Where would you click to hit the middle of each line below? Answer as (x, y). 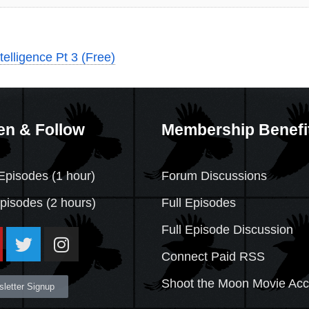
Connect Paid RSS (213, 257)
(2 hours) (69, 203)
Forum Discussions (214, 176)
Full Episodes (199, 203)
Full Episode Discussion (227, 230)
